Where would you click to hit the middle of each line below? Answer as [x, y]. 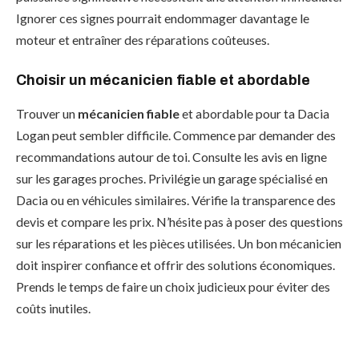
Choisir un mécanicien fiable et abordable [163, 81]
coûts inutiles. [53, 308]
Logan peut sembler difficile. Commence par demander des [176, 135]
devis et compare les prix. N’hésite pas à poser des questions [179, 221]
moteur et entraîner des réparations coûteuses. [143, 39]
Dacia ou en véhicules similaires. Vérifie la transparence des [176, 200]
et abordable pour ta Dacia [254, 113]
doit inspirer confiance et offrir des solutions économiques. [175, 264]
